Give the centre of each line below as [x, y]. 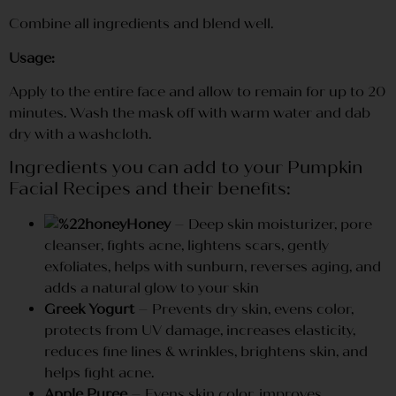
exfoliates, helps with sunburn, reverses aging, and [213, 267]
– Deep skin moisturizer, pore [271, 225]
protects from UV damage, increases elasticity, [200, 331]
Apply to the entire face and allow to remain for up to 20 [198, 92]
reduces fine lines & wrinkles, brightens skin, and [206, 352]
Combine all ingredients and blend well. [141, 24]
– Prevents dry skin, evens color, [244, 309]
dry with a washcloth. [80, 134]
